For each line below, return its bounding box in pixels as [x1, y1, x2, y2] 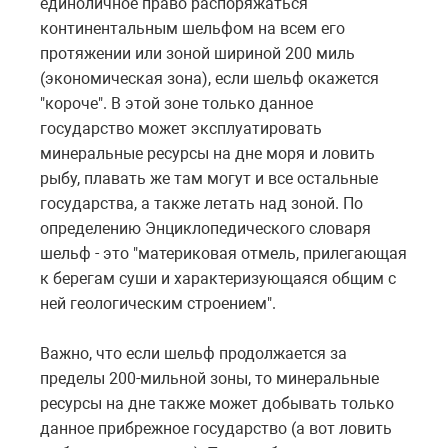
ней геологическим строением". [40, 293, 276, 313]
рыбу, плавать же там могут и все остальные [40, 168, 378, 188]
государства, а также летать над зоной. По [40, 193, 363, 213]
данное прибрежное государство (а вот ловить [40, 418, 392, 438]
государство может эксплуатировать [40, 118, 322, 138]
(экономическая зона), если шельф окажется [40, 68, 379, 88]
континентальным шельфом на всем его [40, 18, 345, 38]
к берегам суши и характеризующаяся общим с [40, 268, 396, 288]
